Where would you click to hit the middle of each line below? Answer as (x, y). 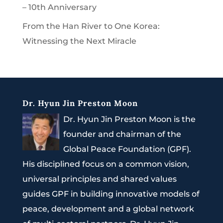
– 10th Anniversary (59, 7)
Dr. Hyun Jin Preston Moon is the (129, 119)
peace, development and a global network (108, 209)
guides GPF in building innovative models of (111, 194)
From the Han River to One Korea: (91, 26)
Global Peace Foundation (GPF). (127, 149)
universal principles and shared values (99, 179)
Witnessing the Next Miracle (79, 41)
